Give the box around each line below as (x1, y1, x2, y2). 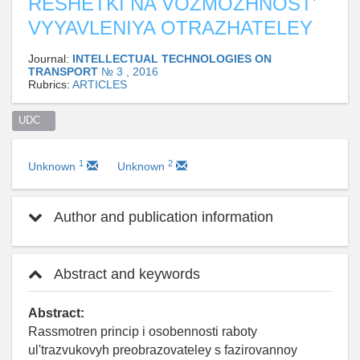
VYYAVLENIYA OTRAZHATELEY (28, 17, 313, 39)
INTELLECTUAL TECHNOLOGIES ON (72, 52, 272, 66)
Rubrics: (28, 78, 72, 92)
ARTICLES (72, 78, 127, 92)
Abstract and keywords (51, 265, 200, 282)
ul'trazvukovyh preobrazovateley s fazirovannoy (28, 342, 297, 357)
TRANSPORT (28, 65, 101, 79)
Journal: (28, 52, 72, 66)
